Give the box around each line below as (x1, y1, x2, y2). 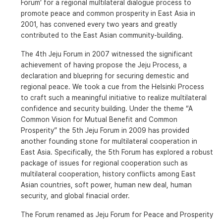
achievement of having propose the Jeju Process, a (20, 61, 187, 69)
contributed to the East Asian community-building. (20, 31, 183, 40)
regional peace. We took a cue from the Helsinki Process (20, 83, 204, 91)
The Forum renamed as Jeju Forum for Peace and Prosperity (20, 211, 213, 219)
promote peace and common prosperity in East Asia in (20, 9, 195, 18)
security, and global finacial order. (20, 192, 130, 200)
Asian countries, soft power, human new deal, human (20, 181, 192, 189)
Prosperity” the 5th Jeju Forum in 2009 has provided (20, 126, 189, 135)
